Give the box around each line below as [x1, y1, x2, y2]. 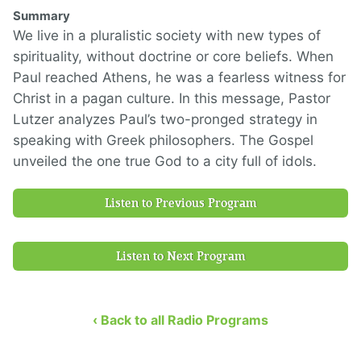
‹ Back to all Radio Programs [93, 312, 268, 328]
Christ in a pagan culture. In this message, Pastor [13, 90, 330, 106]
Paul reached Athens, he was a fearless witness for [13, 69, 346, 85]
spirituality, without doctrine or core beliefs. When [13, 48, 334, 64]
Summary [13, 8, 70, 23]
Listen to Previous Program [104, 196, 257, 210]
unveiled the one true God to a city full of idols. [13, 153, 317, 169]
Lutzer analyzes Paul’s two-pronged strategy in [13, 111, 317, 127]
